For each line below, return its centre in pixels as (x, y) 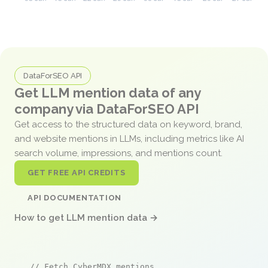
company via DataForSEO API (107, 109)
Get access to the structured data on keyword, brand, (128, 124)
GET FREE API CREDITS (77, 172)
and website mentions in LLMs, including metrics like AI (129, 138)
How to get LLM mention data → (86, 217)
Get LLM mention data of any (107, 92)
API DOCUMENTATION (75, 197)
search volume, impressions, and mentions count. (120, 153)
